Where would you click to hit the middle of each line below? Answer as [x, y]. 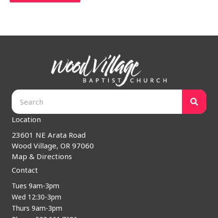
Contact [25, 170]
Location [26, 119]
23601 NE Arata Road [49, 135]
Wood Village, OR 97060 [53, 145]
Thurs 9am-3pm [37, 208]
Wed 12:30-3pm [36, 197]
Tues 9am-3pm [36, 186]
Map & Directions [42, 156]
